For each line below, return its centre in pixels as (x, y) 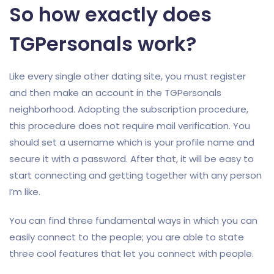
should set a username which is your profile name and (132, 142)
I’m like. (25, 192)
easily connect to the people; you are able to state (127, 237)
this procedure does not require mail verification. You (130, 126)
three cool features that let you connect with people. (131, 254)
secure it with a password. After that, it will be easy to (131, 159)
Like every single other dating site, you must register (128, 76)
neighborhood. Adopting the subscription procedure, (129, 109)
